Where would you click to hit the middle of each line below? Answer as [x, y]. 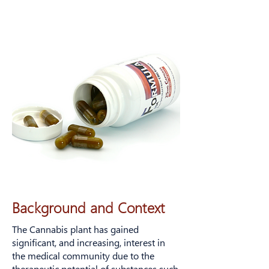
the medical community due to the [83, 255]
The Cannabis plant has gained [75, 229]
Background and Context [89, 207]
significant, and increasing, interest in [89, 242]
